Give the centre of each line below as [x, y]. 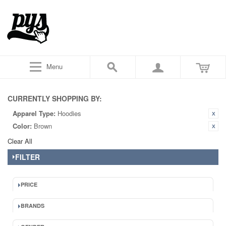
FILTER [27, 157]
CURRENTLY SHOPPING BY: [55, 98]
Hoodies [69, 113]
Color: [22, 126]
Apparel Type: [34, 113]
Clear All [20, 141]
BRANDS [33, 206]
